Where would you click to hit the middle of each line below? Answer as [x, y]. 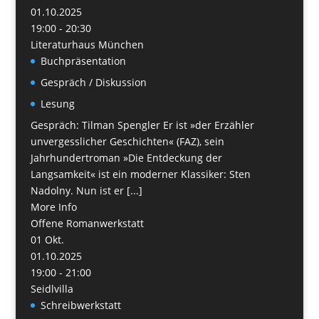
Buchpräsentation [83, 61]
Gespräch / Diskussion [93, 82]
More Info [53, 206]
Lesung [57, 103]
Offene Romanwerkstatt [87, 223]
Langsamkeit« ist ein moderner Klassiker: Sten [140, 174]
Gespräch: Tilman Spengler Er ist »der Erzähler [142, 125]
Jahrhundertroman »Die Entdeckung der [126, 157]
